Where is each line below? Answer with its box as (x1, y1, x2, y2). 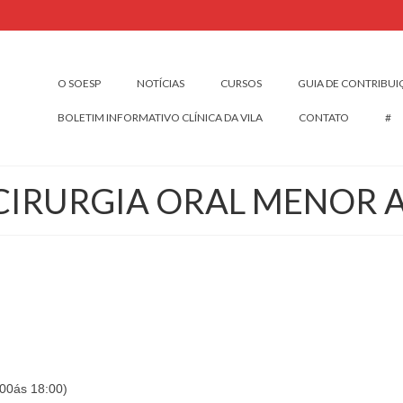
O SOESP (57, 76, 101, 90)
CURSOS (219, 76, 262, 90)
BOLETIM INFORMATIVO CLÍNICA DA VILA (57, 111, 263, 124)
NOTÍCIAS (136, 76, 184, 90)
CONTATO (298, 111, 349, 124)
